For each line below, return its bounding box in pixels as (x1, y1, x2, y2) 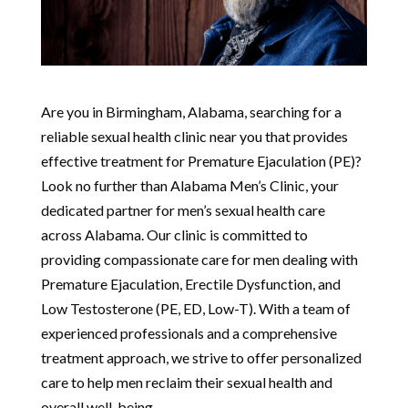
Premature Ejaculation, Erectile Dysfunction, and (40, 274, 341, 292)
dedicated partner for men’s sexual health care (40, 200, 325, 219)
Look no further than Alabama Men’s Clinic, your (40, 176, 339, 194)
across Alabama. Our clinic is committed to (40, 225, 308, 243)
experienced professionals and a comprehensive (40, 323, 337, 342)
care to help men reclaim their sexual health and (40, 372, 332, 391)
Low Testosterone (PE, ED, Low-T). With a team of (40, 299, 351, 317)
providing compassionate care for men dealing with (40, 250, 358, 268)
